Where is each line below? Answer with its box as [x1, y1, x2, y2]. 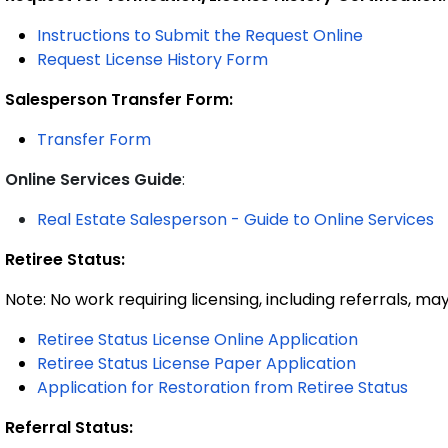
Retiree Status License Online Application [37, 328, 358, 351]
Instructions [37, 24, 130, 47]
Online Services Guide [5, 168, 182, 191]
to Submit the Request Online [134, 24, 363, 47]
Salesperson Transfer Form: [5, 88, 233, 111]
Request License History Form [37, 48, 268, 71]
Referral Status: [5, 416, 133, 439]
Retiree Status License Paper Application [37, 352, 356, 375]
